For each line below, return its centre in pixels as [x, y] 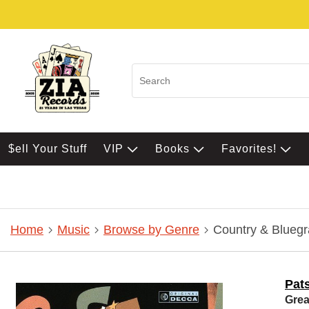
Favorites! [251, 149]
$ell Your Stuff [48, 149]
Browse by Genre [151, 230]
